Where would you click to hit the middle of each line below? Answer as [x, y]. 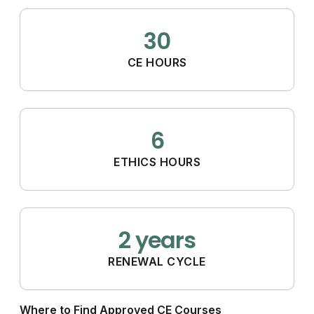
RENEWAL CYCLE [157, 261]
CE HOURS [157, 62]
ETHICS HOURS [157, 162]
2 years [157, 240]
